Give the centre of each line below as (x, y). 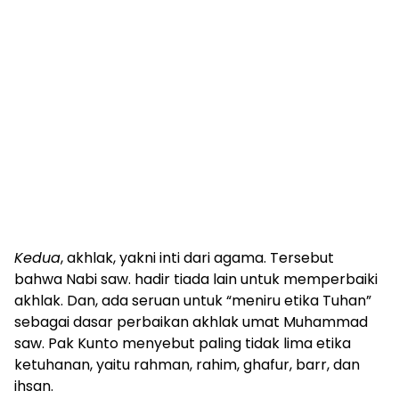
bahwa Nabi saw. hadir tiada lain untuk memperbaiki (196, 279)
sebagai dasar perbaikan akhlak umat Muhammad (191, 322)
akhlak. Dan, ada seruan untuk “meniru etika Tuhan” (193, 301)
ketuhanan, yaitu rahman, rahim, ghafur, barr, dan (187, 365)
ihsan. (37, 386)
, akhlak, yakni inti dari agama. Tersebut (197, 258)
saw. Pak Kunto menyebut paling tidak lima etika (183, 343)
